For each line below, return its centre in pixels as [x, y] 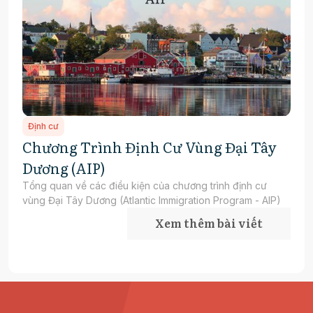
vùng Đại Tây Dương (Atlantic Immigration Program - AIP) [152, 200]
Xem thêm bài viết [209, 223]
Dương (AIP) [64, 167]
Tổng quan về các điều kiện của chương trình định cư [145, 185]
